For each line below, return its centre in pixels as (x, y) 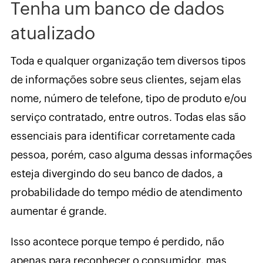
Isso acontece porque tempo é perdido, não (117, 242)
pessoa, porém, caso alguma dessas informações (131, 155)
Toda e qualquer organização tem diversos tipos (128, 61)
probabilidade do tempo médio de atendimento (126, 193)
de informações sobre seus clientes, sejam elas (126, 80)
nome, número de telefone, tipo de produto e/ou (128, 99)
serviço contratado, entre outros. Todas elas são (128, 117)
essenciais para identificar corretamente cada (123, 136)
